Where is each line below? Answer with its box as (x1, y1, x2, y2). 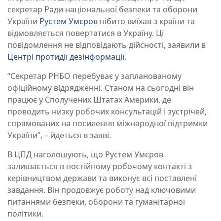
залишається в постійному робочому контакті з (7, 161, 192, 172)
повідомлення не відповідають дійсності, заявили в (7, 39, 206, 51)
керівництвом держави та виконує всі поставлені (7, 173, 197, 184)
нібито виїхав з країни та (98, 16, 195, 27)
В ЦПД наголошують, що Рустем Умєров (7, 149, 163, 160)
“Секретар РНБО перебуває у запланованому (7, 71, 182, 82)
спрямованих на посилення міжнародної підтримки (7, 118, 208, 129)
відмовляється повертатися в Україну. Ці (7, 28, 164, 39)
